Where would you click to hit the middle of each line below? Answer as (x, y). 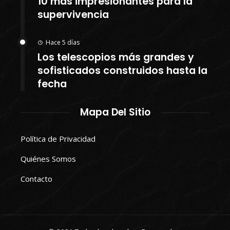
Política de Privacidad (58, 139)
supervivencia (73, 15)
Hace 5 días (63, 43)
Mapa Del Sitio (115, 112)
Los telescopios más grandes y (116, 57)
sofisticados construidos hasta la (122, 71)
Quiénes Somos (48, 159)
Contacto (36, 179)
